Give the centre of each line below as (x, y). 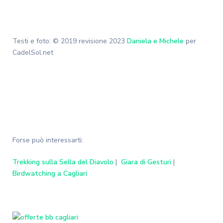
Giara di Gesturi (146, 162)
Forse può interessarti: (48, 140)
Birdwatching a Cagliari (50, 174)
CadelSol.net (33, 53)
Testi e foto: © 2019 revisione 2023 (70, 41)
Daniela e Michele (155, 41)
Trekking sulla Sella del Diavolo (63, 162)
